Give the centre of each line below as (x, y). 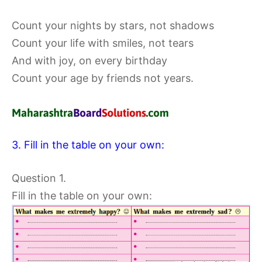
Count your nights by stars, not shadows (113, 25)
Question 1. (39, 178)
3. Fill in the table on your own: (88, 145)
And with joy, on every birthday (89, 61)
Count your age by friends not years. (103, 78)
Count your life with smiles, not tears (103, 43)
